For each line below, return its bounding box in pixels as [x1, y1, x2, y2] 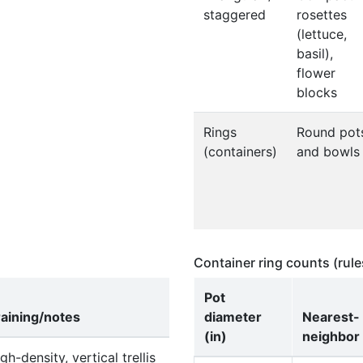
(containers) [203, 143, 277, 160]
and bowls [297, 143, 360, 160]
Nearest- [302, 309, 360, 325]
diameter [204, 309, 262, 325]
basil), [297, 45, 333, 62]
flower [297, 65, 335, 81]
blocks [297, 84, 337, 100]
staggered [203, 6, 266, 23]
